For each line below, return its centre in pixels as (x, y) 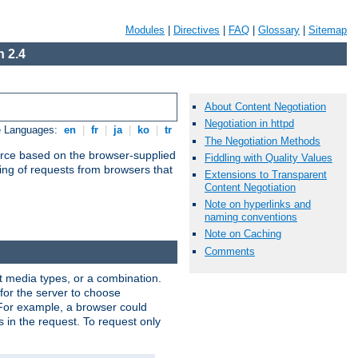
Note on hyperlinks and (258, 205)
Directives (197, 30)
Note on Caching (243, 234)
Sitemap (328, 30)
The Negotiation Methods (263, 141)
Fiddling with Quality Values (268, 157)
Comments (230, 251)
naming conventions (251, 217)
